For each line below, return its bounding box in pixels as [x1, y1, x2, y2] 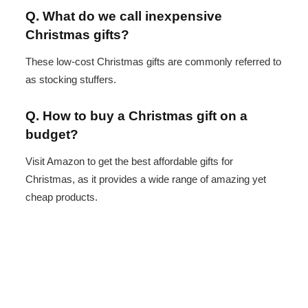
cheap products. [25, 191, 98, 203]
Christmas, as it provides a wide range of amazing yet [25, 173, 266, 186]
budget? [25, 126, 78, 142]
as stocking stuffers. [25, 74, 116, 86]
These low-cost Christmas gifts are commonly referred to [25, 56, 281, 68]
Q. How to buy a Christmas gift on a [25, 108, 247, 123]
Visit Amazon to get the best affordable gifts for [25, 155, 233, 168]
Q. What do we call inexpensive [25, 8, 222, 23]
